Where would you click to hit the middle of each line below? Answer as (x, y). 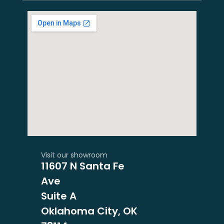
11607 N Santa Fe (82, 166)
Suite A (58, 196)
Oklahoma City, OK (89, 211)
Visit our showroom (74, 155)
